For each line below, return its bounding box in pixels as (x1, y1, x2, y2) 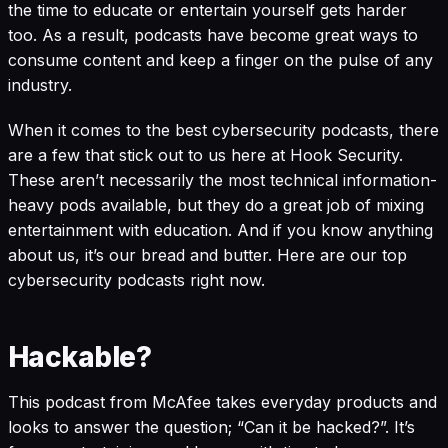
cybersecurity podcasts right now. (8, 270, 265, 291)
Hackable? (8, 340, 151, 375)
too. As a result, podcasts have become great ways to (8, 25, 418, 46)
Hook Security (290, 145, 399, 166)
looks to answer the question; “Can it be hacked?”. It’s (8, 417, 415, 438)
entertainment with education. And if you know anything (8, 220, 433, 241)
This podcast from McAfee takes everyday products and (8, 392, 437, 413)
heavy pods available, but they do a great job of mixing (8, 195, 424, 216)
